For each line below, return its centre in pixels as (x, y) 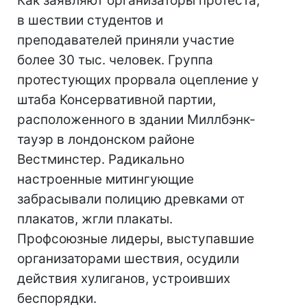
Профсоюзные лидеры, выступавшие (136, 239)
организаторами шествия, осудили (128, 259)
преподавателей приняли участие (126, 40)
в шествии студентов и (90, 20)
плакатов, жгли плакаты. (95, 219)
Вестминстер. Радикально (101, 159)
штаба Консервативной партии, (116, 100)
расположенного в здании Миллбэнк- (136, 120)
